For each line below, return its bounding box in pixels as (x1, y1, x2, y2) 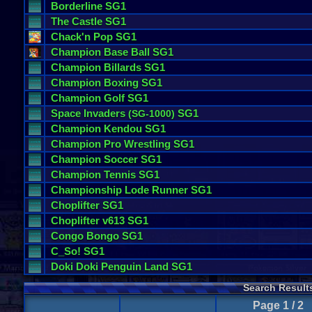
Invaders (84, 107, 125, 119)
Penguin (101, 260, 141, 272)
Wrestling (124, 138, 171, 150)
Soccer (104, 153, 138, 165)
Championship (51, 184, 122, 196)
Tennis (104, 169, 136, 180)
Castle (72, 15, 102, 27)
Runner (152, 184, 188, 196)
